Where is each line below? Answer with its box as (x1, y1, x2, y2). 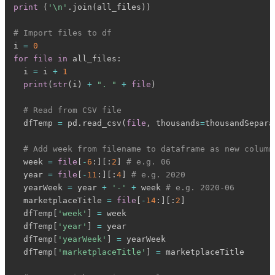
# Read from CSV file (23, 106, 122, 115)
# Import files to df (14, 28, 112, 38)
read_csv (82, 118, 122, 128)
